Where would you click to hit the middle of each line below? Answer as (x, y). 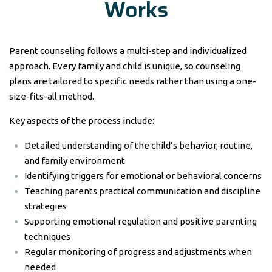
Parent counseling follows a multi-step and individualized (128, 51)
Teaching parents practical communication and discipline (142, 191)
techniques (47, 236)
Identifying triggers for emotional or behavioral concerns (143, 176)
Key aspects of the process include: (82, 121)
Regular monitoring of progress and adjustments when (138, 252)
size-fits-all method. (52, 96)
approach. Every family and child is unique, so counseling (125, 66)
